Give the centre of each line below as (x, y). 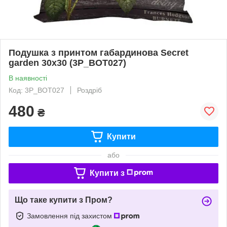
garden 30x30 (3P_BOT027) (67, 63)
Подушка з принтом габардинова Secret (99, 52)
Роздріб (89, 90)
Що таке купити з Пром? (64, 200)
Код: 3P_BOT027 (36, 90)
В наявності (28, 78)
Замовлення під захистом (70, 216)
